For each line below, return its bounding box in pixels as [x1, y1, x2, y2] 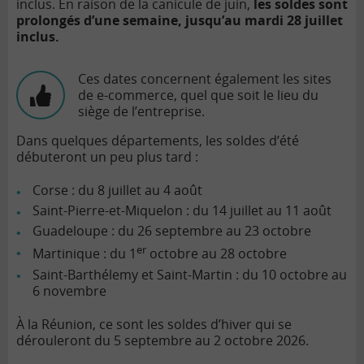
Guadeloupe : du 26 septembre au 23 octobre [32, 222, 311, 240]
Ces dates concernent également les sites [78, 70, 331, 89]
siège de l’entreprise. [78, 102, 205, 121]
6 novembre [32, 281, 106, 300]
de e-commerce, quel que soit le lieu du [78, 86, 318, 105]
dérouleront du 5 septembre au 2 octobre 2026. [16, 331, 309, 349]
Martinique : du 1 [32, 245, 136, 263]
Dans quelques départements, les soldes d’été [16, 132, 299, 150]
